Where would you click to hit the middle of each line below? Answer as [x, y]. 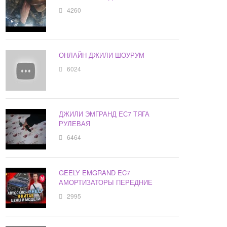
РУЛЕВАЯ [75, 124]
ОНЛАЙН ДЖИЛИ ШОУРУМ [102, 55]
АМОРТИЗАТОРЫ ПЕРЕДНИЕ [106, 182]
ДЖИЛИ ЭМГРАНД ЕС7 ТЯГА [104, 114]
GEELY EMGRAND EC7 [95, 173]
